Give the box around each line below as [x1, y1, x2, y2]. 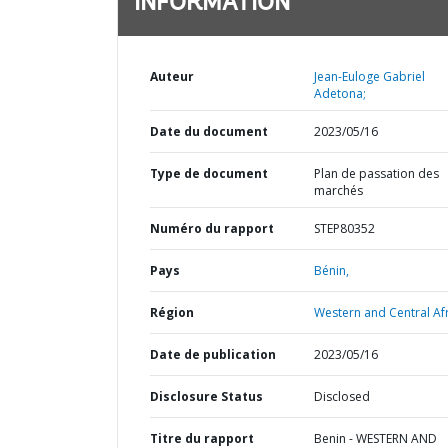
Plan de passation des [313, 165, 439, 182]
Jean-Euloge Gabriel [313, 68, 425, 85]
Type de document [150, 165, 268, 182]
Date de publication [150, 346, 276, 363]
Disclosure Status [150, 388, 263, 405]
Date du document [150, 123, 268, 140]
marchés [313, 182, 363, 199]
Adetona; [313, 85, 366, 102]
